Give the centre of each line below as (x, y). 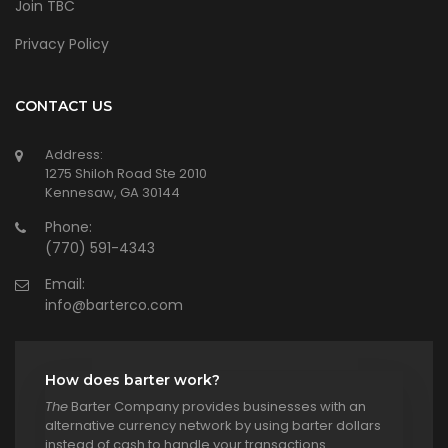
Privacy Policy (62, 43)
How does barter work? (132, 379)
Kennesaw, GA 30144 (112, 192)
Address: (74, 154)
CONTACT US (63, 105)
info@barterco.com (114, 304)
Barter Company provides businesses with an (217, 406)
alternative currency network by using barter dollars (213, 425)
